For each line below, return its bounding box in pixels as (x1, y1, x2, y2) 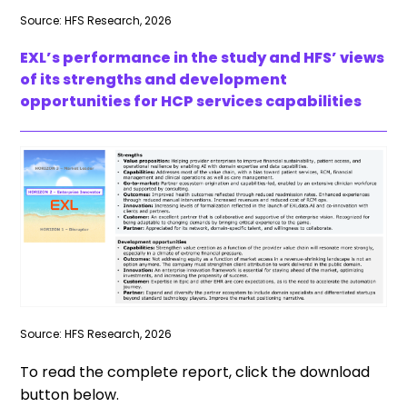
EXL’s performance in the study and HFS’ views (20, 47, 385, 69)
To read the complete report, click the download (20, 362, 371, 383)
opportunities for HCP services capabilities (20, 91, 362, 113)
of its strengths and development (20, 69, 288, 91)
